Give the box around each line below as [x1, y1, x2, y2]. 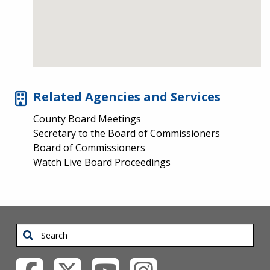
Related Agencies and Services [33, 89, 221, 105]
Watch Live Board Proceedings [33, 155, 171, 169]
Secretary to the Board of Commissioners [33, 127, 220, 140]
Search [16, 225, 43, 237]
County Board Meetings [33, 112, 141, 126]
